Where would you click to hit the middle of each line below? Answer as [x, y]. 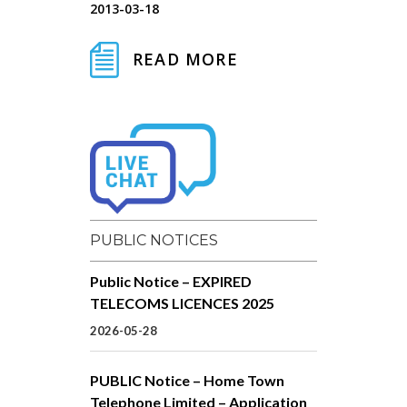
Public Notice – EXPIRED [171, 281]
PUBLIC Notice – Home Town [187, 380]
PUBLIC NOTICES [154, 240]
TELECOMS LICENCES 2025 [182, 303]
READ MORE [185, 60]
